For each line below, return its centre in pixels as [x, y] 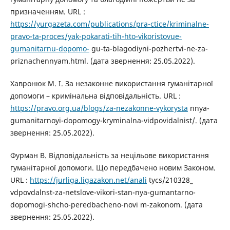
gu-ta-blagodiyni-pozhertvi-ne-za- [148, 48]
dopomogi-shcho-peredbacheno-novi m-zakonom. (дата [106, 204]
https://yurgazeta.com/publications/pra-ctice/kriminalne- [109, 24]
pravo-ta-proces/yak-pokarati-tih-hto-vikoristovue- [96, 36]
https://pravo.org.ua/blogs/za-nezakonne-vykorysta [99, 108]
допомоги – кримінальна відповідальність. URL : [95, 95]
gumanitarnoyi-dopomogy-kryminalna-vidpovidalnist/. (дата [114, 120]
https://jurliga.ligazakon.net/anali [88, 180]
